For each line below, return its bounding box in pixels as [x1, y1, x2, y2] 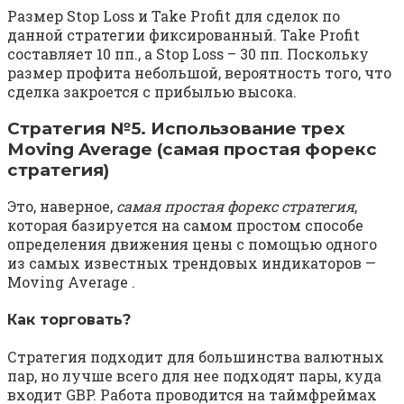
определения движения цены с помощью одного [7, 234, 377, 254]
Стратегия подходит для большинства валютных [7, 346, 384, 366]
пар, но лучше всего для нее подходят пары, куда [7, 365, 381, 385]
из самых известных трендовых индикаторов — [7, 253, 376, 273]
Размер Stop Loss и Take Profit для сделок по [7, 5, 340, 25]
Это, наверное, [7, 197, 116, 216]
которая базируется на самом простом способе [7, 216, 363, 235]
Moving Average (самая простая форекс [7, 138, 377, 160]
